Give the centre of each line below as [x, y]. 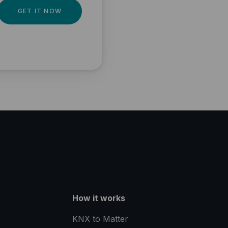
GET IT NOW [40, 11]
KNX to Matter [100, 219]
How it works [98, 198]
